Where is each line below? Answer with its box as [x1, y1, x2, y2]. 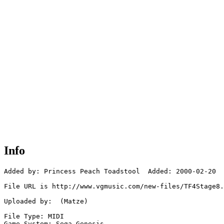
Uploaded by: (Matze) [4, 197, 88, 205]
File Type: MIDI [4, 212, 64, 220]
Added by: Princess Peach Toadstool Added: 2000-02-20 [4, 167, 216, 175]
